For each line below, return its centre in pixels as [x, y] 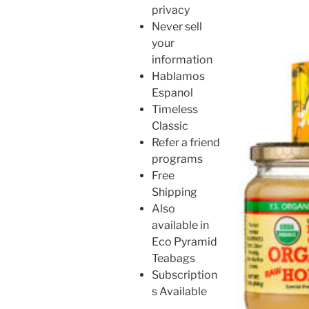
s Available [179, 291]
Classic [170, 126]
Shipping [175, 192]
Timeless [175, 109]
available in [180, 225]
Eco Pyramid [185, 241]
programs [177, 159]
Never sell [177, 26]
